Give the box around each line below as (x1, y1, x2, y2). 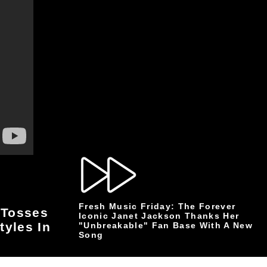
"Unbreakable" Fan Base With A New (79, 221, 253, 230)
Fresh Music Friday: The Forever (79, 201, 236, 211)
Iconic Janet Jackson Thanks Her (79, 211, 240, 221)
